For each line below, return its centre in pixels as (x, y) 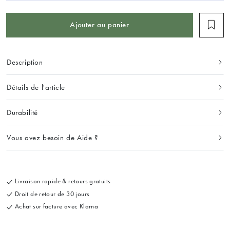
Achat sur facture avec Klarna (56, 206)
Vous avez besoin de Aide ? (53, 137)
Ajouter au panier (100, 25)
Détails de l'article (36, 87)
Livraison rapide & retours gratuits (62, 181)
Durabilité (22, 112)
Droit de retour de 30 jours (51, 194)
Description (25, 62)
